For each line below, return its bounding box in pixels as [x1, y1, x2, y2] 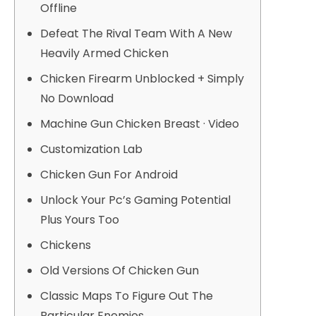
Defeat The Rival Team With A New [40, 25, 232, 42]
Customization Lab [40, 141, 142, 157]
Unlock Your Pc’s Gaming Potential [40, 192, 231, 208]
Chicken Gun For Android [40, 166, 178, 183]
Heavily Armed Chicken [40, 45, 169, 61]
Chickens [40, 237, 91, 253]
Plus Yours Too [40, 212, 119, 228]
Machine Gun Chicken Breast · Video [40, 116, 239, 132]
